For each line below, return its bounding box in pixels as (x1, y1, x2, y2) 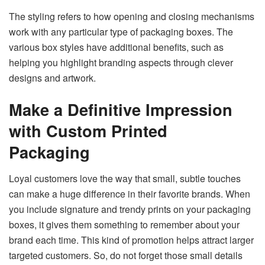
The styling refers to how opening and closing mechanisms (9, 9, 254, 23)
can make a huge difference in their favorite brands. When (9, 186, 250, 201)
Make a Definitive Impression (9, 98, 232, 121)
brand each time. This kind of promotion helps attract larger (9, 232, 254, 247)
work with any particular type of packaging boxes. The (9, 24, 233, 38)
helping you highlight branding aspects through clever (9, 55, 233, 69)
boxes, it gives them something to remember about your (9, 217, 240, 231)
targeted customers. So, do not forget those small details (9, 248, 243, 262)
